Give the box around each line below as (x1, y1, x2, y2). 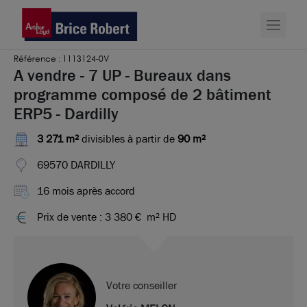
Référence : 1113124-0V (14, 53, 109, 64)
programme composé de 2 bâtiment (14, 84, 271, 105)
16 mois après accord (37, 184, 135, 198)
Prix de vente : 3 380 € (37, 210, 144, 224)
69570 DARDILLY (37, 158, 115, 172)
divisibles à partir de (79, 132, 177, 146)
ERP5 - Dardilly (14, 103, 119, 124)
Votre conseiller (106, 278, 177, 293)
